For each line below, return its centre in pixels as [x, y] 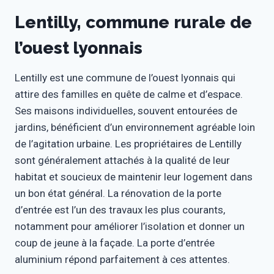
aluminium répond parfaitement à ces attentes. [122, 259]
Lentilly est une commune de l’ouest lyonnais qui [125, 78]
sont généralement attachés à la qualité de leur [122, 160]
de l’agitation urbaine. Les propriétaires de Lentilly [128, 144]
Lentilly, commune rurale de [133, 22]
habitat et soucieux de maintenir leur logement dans [134, 177]
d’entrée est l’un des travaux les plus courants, [120, 210]
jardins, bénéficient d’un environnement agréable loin [135, 127]
